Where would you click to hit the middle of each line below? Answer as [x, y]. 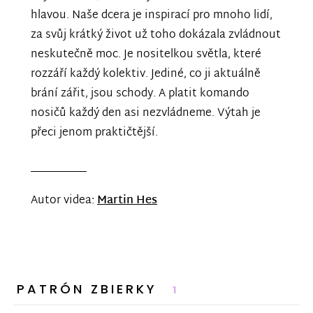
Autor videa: [64, 201]
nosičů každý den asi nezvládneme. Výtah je [146, 114]
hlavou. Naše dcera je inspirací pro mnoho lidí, [152, 16]
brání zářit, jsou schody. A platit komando [140, 94]
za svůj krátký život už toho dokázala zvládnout [156, 36]
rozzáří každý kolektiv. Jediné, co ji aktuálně [146, 75]
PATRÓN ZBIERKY [90, 289]
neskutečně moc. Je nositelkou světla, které [146, 55]
